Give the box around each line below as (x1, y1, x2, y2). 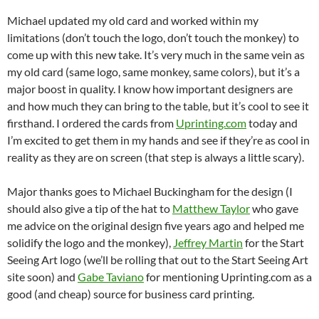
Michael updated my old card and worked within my (7, 14, 258, 27)
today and (246, 116, 298, 130)
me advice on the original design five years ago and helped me (7, 219, 304, 232)
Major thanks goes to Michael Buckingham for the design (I (7, 184, 293, 198)
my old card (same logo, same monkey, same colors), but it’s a (7, 65, 300, 78)
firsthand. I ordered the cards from (7, 116, 176, 130)
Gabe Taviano (78, 270, 144, 283)
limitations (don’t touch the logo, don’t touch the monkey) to (7, 31, 299, 44)
